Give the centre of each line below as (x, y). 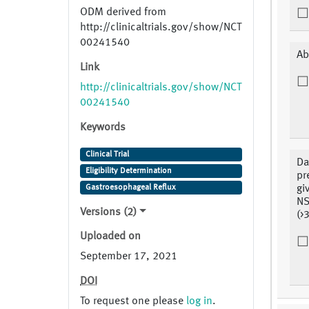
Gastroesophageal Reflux (130, 188)
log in (199, 302)
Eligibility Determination (128, 171)
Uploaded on (110, 237)
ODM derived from (123, 13)
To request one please (133, 302)
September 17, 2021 (129, 257)
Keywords (103, 128)
